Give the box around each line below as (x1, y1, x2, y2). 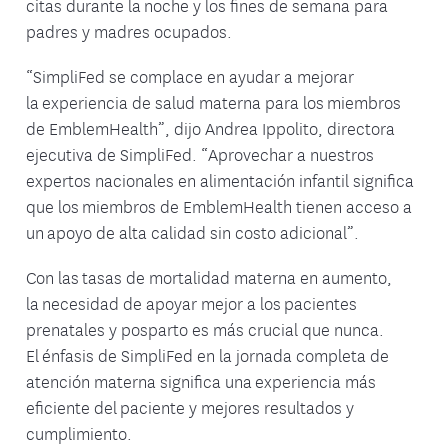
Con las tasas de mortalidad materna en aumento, (26, 264, 392, 289)
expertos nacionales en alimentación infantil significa (26, 167, 414, 192)
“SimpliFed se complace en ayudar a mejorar (26, 63, 354, 88)
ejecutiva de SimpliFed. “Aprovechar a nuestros (26, 141, 374, 166)
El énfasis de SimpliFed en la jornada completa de (26, 342, 389, 367)
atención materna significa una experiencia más (26, 368, 376, 393)
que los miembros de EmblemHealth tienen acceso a (26, 193, 412, 218)
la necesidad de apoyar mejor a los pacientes (26, 290, 357, 315)
